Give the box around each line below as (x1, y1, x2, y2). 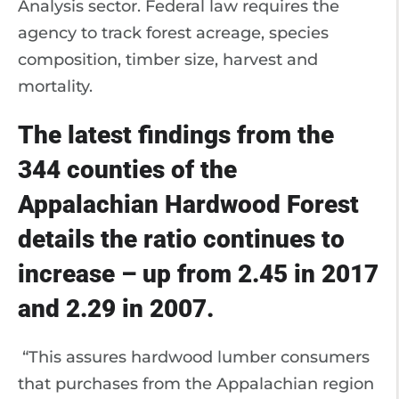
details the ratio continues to (18, 224, 345, 254)
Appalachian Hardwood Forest (18, 190, 359, 219)
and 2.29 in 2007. (18, 294, 214, 323)
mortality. (18, 77, 93, 96)
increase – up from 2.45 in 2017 (18, 259, 379, 289)
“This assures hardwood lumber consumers (18, 347, 370, 367)
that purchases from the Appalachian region (18, 374, 374, 394)
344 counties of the (18, 155, 237, 184)
